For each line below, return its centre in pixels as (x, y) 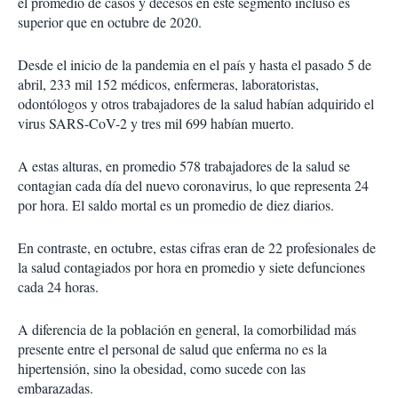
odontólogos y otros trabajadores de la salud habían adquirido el (196, 104)
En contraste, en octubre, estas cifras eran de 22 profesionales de (197, 248)
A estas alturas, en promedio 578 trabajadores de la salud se (184, 166)
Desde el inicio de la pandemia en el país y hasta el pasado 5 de (195, 65)
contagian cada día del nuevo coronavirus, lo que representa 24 (193, 186)
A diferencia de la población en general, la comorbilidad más (187, 330)
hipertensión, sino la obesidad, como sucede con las (162, 369)
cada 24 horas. (58, 287)
